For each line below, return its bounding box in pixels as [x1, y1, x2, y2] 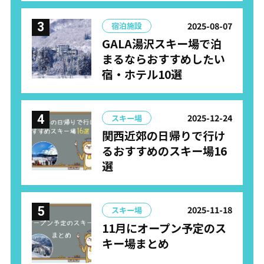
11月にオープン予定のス [102, 219, 227, 236]
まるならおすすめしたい [102, 51, 226, 67]
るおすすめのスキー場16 [102, 143, 227, 160]
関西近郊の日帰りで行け [102, 127, 226, 144]
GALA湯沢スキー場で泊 [102, 35, 222, 52]
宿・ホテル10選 [102, 66, 183, 82]
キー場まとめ [102, 235, 170, 252]
